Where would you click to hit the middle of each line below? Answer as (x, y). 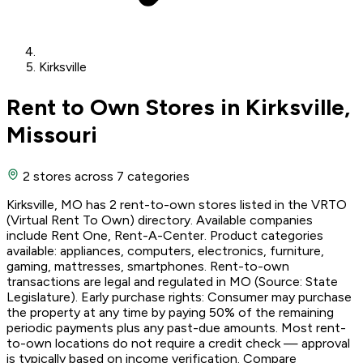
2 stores (47, 176)
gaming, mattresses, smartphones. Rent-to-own (148, 266)
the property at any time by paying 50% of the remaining (170, 312)
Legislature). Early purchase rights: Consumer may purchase (179, 297)
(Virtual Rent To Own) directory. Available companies (160, 220)
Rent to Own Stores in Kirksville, (178, 107)
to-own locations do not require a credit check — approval (178, 343)
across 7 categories (132, 176)
